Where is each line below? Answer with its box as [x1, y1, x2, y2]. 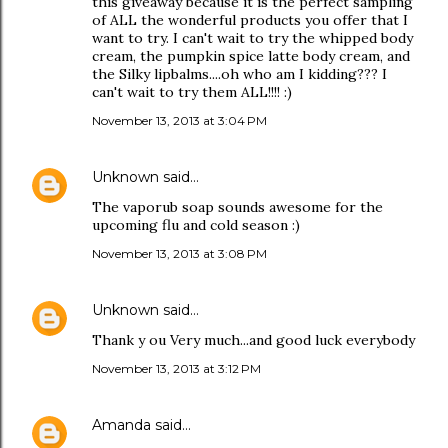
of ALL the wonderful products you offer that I [92, 11, 408, 29]
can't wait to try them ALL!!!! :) [92, 83, 292, 101]
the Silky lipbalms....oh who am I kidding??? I [92, 65, 387, 83]
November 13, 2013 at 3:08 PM [92, 246, 267, 261]
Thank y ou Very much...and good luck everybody [92, 331, 415, 349]
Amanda [92, 416, 151, 434]
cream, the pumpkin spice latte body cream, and [92, 47, 410, 65]
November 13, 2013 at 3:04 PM [92, 113, 267, 128]
